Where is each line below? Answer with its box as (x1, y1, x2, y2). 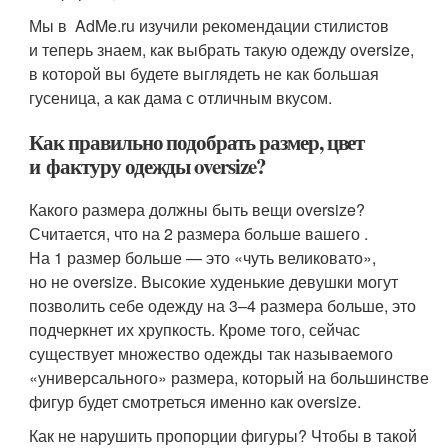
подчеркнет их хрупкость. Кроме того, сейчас (29, 318, 361, 342)
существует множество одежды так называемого (29, 342, 394, 366)
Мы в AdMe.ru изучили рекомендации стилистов (29, 14, 390, 38)
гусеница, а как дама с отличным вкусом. (29, 86, 333, 110)
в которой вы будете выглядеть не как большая (29, 62, 380, 86)
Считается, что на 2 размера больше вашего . (29, 222, 369, 246)
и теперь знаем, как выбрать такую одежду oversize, (29, 38, 415, 62)
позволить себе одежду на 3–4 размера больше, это (29, 294, 417, 318)
